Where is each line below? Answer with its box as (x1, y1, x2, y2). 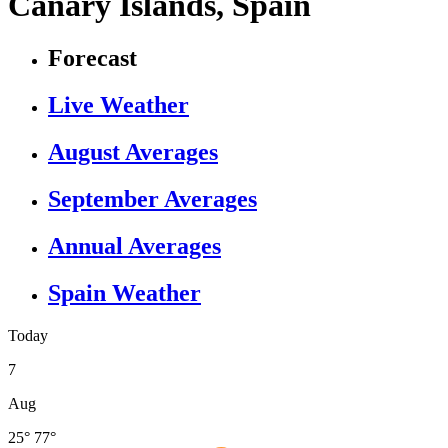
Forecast (48, 45, 137, 72)
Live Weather (48, 92, 189, 119)
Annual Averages (48, 232, 221, 259)
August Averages (48, 139, 218, 166)
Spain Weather (48, 279, 201, 306)
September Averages (48, 185, 257, 212)
